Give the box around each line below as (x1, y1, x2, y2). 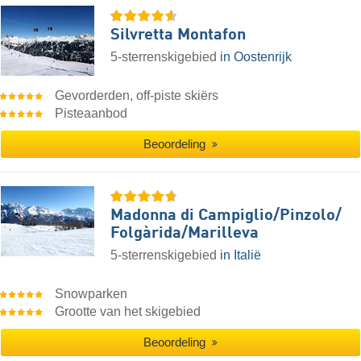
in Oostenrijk (220, 49, 292, 64)
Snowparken (55, 286, 128, 301)
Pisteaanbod (55, 106, 128, 120)
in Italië (220, 247, 261, 262)
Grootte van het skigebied (55, 304, 201, 318)
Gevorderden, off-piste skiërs (55, 88, 219, 102)
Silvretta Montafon (110, 27, 246, 44)
